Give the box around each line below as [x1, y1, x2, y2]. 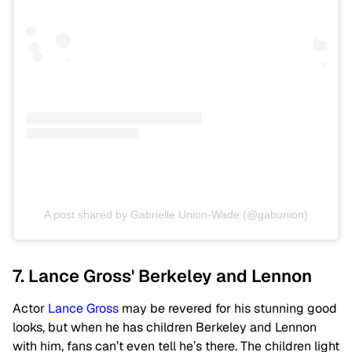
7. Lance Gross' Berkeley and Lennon [13, 264, 312, 287]
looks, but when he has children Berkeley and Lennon [13, 318, 317, 335]
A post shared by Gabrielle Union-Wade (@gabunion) [44, 207, 308, 221]
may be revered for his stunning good [119, 299, 337, 317]
